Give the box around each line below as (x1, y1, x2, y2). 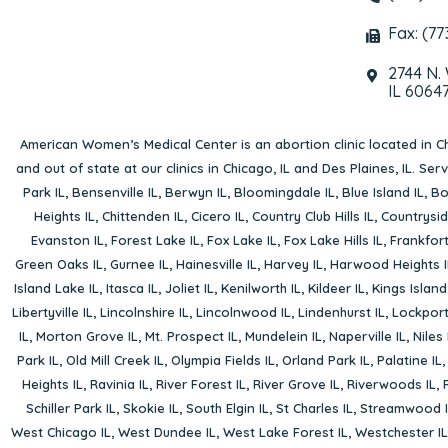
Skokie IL (123, 399, 179, 416)
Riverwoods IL (347, 375, 436, 392)
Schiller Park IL (26, 399, 116, 416)
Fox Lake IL (206, 231, 277, 248)
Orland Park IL (281, 351, 370, 368)
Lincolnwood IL (196, 303, 291, 320)
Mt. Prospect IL (145, 327, 238, 344)
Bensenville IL (71, 183, 158, 200)
